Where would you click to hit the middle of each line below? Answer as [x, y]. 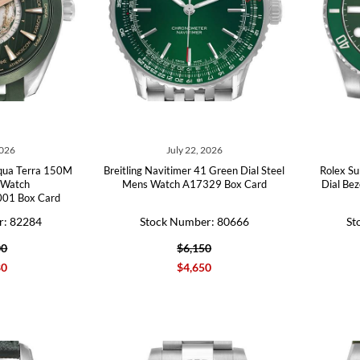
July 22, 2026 [194, 150]
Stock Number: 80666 [194, 221]
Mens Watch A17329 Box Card [194, 184]
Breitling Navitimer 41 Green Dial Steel [194, 170]
